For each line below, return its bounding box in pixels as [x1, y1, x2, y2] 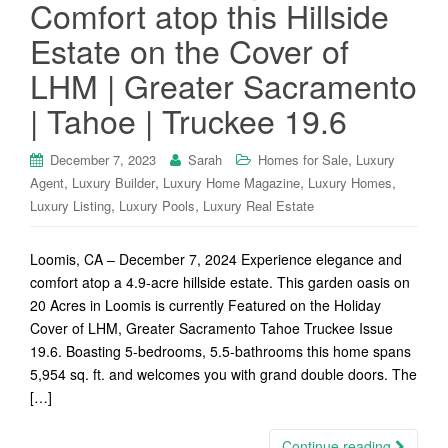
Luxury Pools [119, 196, 195, 215]
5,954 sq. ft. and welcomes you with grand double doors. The [30, 364, 417, 384]
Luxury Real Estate [203, 196, 314, 215]
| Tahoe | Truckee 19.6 [30, 97, 347, 143]
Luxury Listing [30, 196, 111, 215]
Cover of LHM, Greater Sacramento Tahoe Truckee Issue [30, 318, 393, 338]
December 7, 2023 [50, 150, 156, 169]
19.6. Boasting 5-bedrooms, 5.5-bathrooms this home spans [30, 341, 411, 361]
